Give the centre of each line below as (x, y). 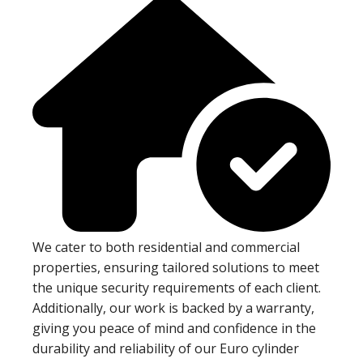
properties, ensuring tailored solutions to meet (176, 268)
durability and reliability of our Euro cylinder (166, 349)
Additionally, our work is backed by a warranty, (173, 308)
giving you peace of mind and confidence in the (174, 329)
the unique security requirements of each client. (177, 288)
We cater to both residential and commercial (166, 248)
